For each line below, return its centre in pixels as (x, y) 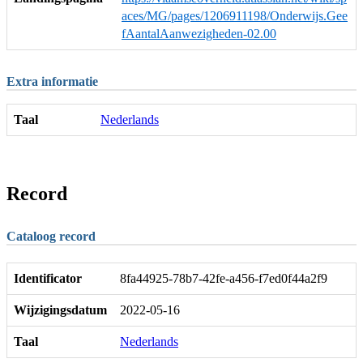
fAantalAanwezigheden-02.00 (199, 33)
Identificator (48, 278)
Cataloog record (51, 236)
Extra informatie (52, 81)
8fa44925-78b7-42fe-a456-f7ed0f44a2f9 (224, 278)
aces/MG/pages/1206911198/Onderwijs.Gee (235, 15)
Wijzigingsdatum (60, 310)
